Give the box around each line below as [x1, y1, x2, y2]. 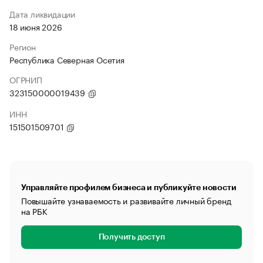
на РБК [21, 204, 48, 217]
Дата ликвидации [9, 7, 75, 20]
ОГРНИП [9, 73, 42, 86]
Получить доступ [98, 233, 165, 241]
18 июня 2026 [9, 20, 62, 33]
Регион [9, 40, 36, 53]
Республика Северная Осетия [9, 53, 124, 66]
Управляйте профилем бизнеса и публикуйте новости [21, 183, 237, 191]
